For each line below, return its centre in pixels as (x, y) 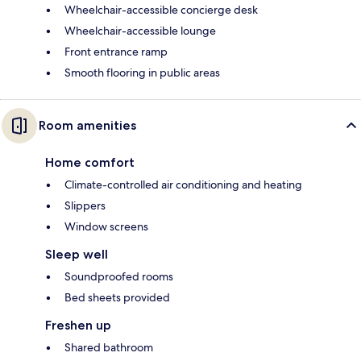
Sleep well (77, 255)
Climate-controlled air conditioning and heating (183, 185)
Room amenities (87, 126)
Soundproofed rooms (119, 277)
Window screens (106, 227)
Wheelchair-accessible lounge (140, 31)
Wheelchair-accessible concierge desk (161, 10)
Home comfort (90, 163)
